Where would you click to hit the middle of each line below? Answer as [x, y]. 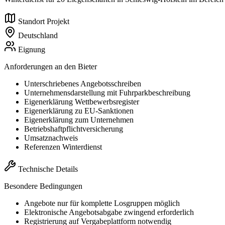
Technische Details [48, 169]
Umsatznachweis [51, 138]
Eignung [32, 50]
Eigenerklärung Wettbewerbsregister [82, 102]
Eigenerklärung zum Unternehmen [79, 120]
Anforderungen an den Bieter [50, 67]
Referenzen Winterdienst [63, 147]
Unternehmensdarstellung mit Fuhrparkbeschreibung [107, 93]
